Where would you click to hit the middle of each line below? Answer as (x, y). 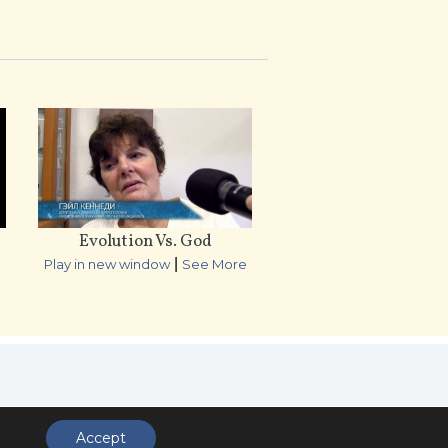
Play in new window (106, 264)
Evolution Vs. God (145, 242)
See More (214, 264)
